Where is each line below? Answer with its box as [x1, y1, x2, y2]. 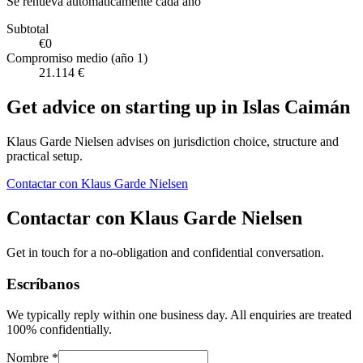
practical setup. [6, 149, 83, 164]
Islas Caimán [242, 96, 350, 118]
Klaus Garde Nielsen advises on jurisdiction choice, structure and [6, 135, 339, 149]
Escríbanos [6, 275, 79, 293]
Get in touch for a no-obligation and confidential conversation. [6, 245, 324, 259]
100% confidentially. [6, 322, 112, 337]
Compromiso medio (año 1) [6, 51, 147, 66]
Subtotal [6, 22, 49, 36]
